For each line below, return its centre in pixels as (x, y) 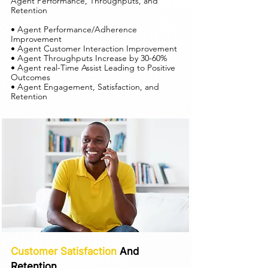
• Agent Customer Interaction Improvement (94, 48)
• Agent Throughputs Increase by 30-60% (89, 58)
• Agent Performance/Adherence (74, 29)
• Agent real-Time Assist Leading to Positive (93, 68)
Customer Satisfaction (64, 251)
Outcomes (31, 77)
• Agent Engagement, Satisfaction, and (85, 87)
